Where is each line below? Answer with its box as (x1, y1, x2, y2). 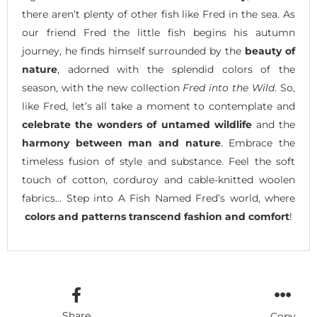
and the (251, 118, 296, 132)
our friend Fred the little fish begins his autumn (22, 26, 295, 40)
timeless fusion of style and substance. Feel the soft (22, 155, 295, 168)
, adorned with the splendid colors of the (57, 63, 295, 76)
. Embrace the (220, 137, 296, 150)
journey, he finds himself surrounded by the (22, 45, 245, 58)
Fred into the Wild (183, 81, 275, 95)
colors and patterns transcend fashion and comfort (25, 210, 289, 224)
